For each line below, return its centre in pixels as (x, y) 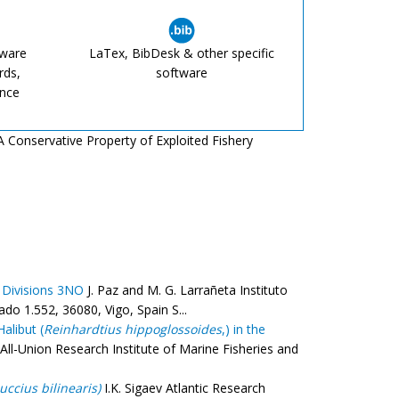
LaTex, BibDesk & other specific (182, 53)
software (182, 73)
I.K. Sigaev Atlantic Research (183, 388)
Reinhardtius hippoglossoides (133, 329)
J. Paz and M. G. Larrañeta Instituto (186, 290)
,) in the (244, 329)
